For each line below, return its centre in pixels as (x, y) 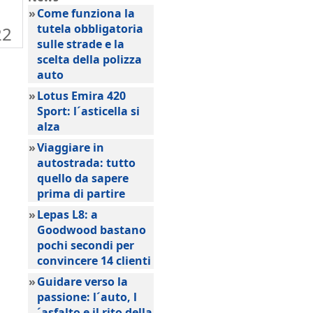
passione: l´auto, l (87, 297)
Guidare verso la (82, 282)
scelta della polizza (89, 59)
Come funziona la (86, 13)
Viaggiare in (71, 147)
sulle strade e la (81, 44)
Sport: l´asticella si (88, 111)
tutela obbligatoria (90, 29)
